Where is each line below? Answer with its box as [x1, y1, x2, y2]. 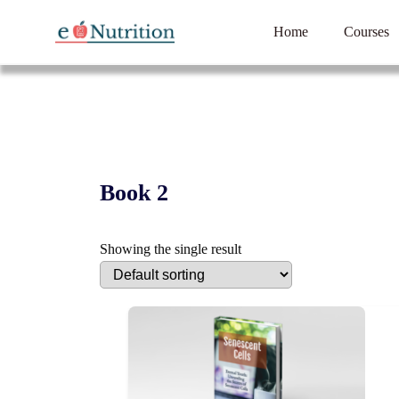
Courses [343, 24, 389, 39]
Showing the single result [100, 241, 241, 256]
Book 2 [100, 180, 168, 206]
